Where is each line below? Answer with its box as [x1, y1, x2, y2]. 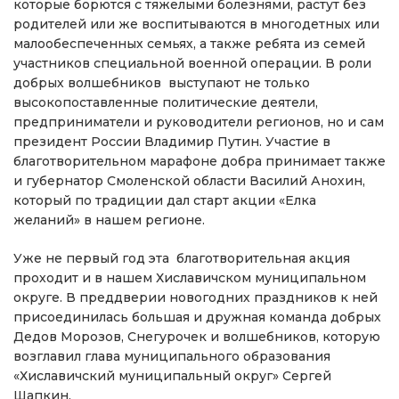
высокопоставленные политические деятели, [13, 94, 318, 111]
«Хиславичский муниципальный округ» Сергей [13, 368, 331, 385]
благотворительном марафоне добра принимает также [13, 153, 386, 170]
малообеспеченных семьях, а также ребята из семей [13, 36, 365, 53]
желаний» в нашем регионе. [13, 212, 205, 229]
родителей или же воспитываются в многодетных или [13, 16, 379, 33]
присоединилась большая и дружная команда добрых [13, 309, 381, 326]
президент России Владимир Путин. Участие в [13, 134, 330, 151]
